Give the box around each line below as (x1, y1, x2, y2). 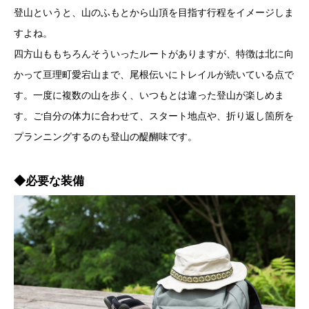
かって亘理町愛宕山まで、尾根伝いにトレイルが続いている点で (14, 68, 294, 80)
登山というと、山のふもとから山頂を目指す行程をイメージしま (14, 6, 294, 18)
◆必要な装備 (14, 175, 84, 188)
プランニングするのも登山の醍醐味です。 (14, 130, 197, 142)
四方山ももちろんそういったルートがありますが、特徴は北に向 (14, 48, 294, 59)
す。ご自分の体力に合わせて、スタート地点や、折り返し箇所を (14, 110, 294, 121)
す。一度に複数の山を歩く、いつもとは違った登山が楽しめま (14, 89, 284, 101)
